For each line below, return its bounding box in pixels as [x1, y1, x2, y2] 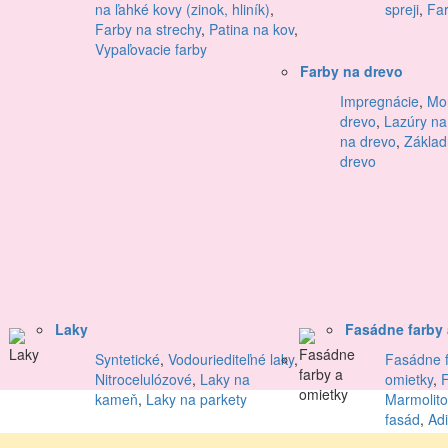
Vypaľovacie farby [95, 39, 207, 60]
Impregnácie [340, 91, 419, 112]
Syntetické [95, 349, 160, 370]
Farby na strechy [95, 19, 201, 40]
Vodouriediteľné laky [168, 349, 294, 370]
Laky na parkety [146, 389, 247, 410]
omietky [385, 369, 433, 390]
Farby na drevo [300, 61, 403, 82]
